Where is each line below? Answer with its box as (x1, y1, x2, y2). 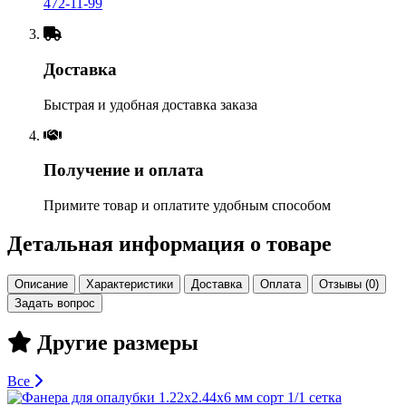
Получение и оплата (43, 160, 204, 180)
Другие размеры (32, 330, 198, 354)
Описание (14, 277, 68, 291)
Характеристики (86, 277, 173, 291)
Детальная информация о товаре (7, 232, 332, 256)
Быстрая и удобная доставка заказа (43, 96, 257, 112)
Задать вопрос (14, 296, 95, 310)
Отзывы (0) (319, 277, 379, 291)
